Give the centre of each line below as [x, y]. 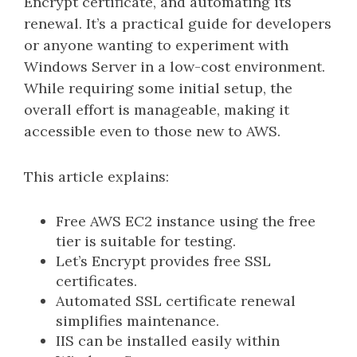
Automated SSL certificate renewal [176, 301]
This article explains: [96, 177]
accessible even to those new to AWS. [152, 131]
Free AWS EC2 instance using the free [186, 221]
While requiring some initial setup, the [158, 88]
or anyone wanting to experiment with [156, 45]
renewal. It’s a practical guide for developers [178, 24]
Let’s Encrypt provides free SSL [163, 261]
